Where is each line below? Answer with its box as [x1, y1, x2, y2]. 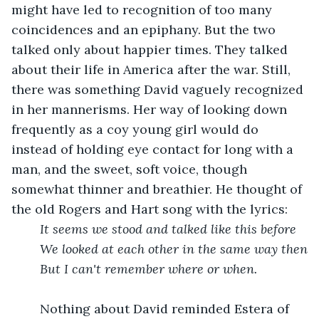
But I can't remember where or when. [40, 260, 257, 277]
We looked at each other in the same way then [40, 240, 308, 257]
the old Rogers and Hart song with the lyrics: [11, 200, 288, 217]
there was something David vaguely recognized [11, 80, 307, 98]
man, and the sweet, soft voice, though [11, 160, 251, 177]
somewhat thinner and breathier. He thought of [11, 180, 305, 197]
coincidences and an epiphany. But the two [11, 21, 279, 38]
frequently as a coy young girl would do [11, 120, 262, 137]
